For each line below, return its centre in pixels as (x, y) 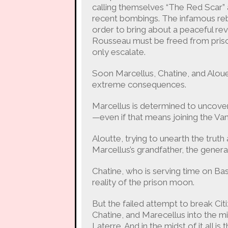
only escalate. (119, 52)
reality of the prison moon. (143, 182)
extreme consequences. (139, 84)
